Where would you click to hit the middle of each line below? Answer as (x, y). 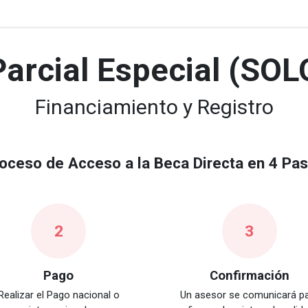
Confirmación (249, 275)
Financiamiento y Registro (154, 107)
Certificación (187, 13)
